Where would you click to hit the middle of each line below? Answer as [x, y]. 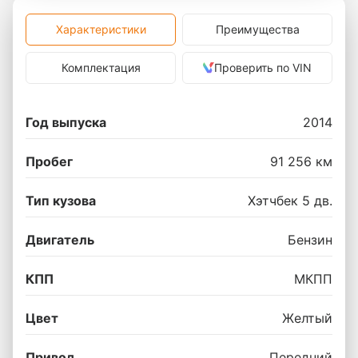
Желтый [307, 318]
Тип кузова [61, 201]
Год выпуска [66, 122]
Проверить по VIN [263, 68]
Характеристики [101, 29]
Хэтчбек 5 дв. [290, 201]
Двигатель [60, 240]
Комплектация [101, 68]
